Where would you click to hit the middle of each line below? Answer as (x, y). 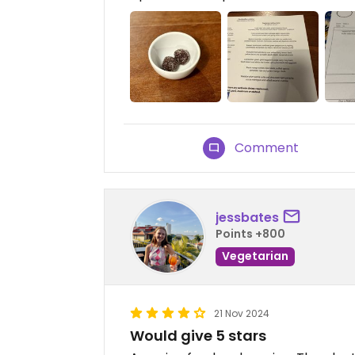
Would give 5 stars (198, 336)
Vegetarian (255, 256)
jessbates (247, 217)
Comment (267, 148)
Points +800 (250, 233)
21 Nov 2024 (242, 314)
